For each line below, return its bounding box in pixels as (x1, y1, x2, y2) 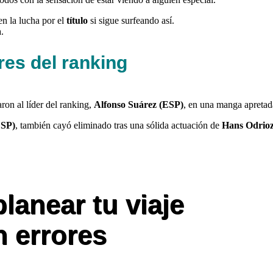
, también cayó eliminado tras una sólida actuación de (15, 119, 222, 130)
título (66, 15, 88, 26)
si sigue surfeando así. (88, 15, 174, 26)
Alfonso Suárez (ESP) (94, 99, 183, 110)
